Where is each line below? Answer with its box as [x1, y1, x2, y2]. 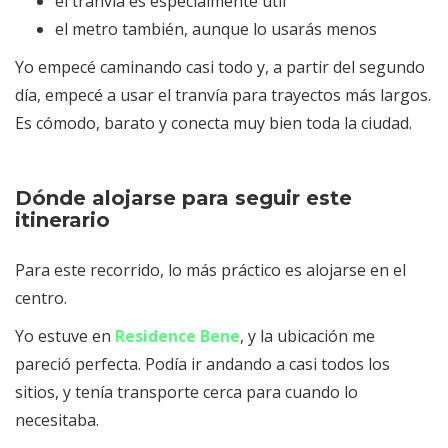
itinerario [15, 208, 110, 233]
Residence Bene [115, 325, 240, 348]
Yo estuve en [15, 325, 115, 348]
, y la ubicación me [240, 325, 375, 348]
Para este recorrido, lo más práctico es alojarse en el [15, 259, 406, 282]
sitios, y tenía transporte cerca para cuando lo [15, 381, 358, 404]
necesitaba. [15, 409, 99, 432]
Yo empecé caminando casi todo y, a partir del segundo [15, 56, 425, 79]
